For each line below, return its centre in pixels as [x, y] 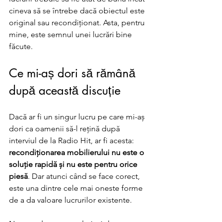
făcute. [21, 46]
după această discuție [65, 90]
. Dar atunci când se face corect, [85, 176]
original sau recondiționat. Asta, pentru [78, 23]
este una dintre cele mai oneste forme [77, 188]
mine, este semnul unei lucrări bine [71, 34]
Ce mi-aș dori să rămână [74, 73]
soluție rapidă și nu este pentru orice [74, 164]
